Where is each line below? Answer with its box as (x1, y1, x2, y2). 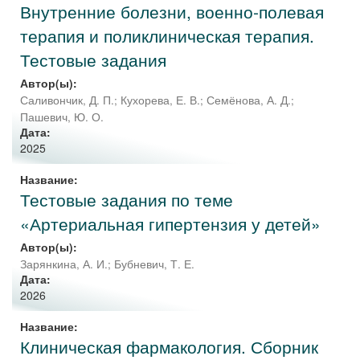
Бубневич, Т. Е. (114, 256, 194, 272)
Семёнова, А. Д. (207, 92, 291, 108)
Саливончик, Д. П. (20, 92, 114, 108)
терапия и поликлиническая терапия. (20, 23, 314, 47)
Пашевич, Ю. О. (20, 109, 104, 125)
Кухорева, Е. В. (121, 92, 200, 108)
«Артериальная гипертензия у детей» (20, 211, 321, 235)
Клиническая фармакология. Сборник (20, 334, 318, 358)
